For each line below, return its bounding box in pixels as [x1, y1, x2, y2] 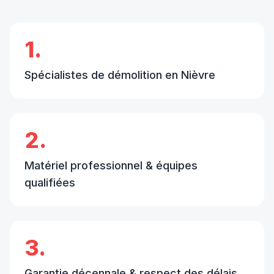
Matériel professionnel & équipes [24, 158, 198, 172]
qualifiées [24, 176, 75, 189]
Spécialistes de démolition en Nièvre [24, 68, 215, 81]
